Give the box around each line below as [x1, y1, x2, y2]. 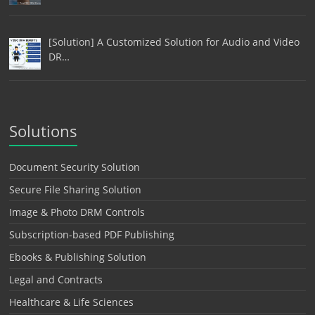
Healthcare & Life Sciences [9, 295, 134, 309]
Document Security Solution [9, 160, 141, 174]
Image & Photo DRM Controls [9, 205, 146, 219]
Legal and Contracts [9, 273, 103, 287]
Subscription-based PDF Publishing [9, 228, 175, 242]
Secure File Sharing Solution [9, 183, 142, 197]
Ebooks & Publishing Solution [9, 250, 147, 264]
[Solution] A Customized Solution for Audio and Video [48, 35, 300, 49]
